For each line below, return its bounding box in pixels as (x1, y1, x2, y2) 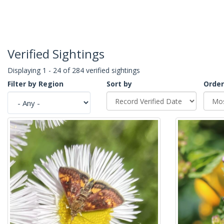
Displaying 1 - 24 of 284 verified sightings (7, 65, 140, 75)
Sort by (106, 79, 132, 89)
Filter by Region (7, 79, 63, 89)
